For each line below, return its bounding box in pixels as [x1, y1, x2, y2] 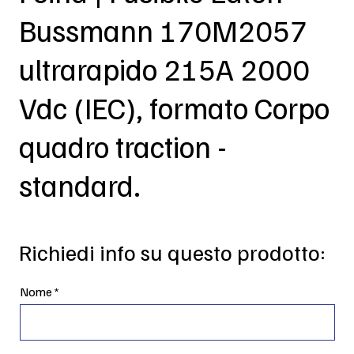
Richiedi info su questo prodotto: [19, 237, 326, 265]
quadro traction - [18, 127, 227, 166]
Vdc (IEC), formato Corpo [18, 88, 330, 127]
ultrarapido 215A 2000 [18, 50, 310, 88]
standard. [18, 166, 141, 205]
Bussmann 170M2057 [18, 11, 307, 50]
